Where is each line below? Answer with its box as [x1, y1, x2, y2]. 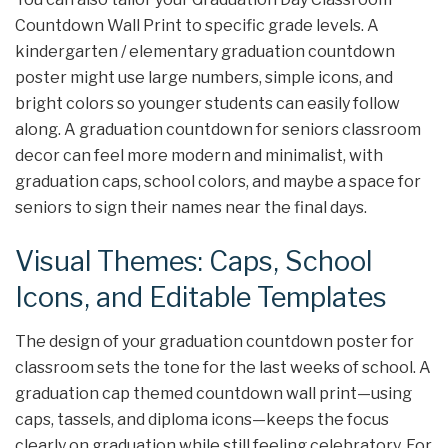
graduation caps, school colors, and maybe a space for [15, 172, 421, 192]
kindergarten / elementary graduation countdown [15, 42, 395, 62]
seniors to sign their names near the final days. [15, 198, 367, 218]
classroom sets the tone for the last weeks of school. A [15, 358, 431, 378]
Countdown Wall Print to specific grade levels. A [15, 16, 379, 36]
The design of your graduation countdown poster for [15, 332, 414, 352]
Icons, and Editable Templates [15, 280, 387, 314]
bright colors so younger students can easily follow [15, 94, 400, 114]
